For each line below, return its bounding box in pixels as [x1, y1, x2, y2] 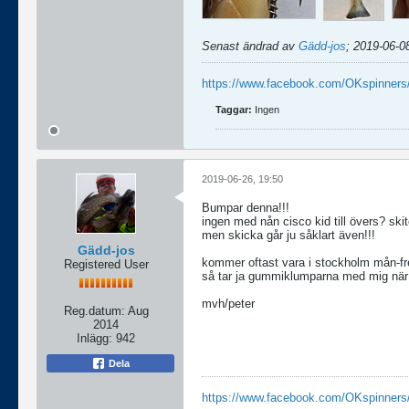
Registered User [63, 257, 149, 271]
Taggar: [215, 103, 252, 115]
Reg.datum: [63, 303, 125, 318]
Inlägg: [77, 330, 112, 345]
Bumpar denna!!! [202, 200, 289, 215]
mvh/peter [202, 296, 255, 310]
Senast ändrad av [202, 38, 299, 53]
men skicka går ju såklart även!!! [202, 227, 375, 242]
